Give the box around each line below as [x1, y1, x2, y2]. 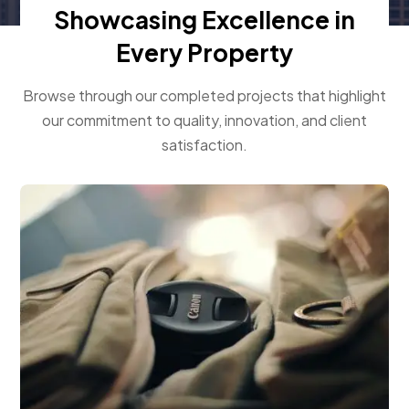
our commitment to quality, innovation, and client [42, 110, 367, 130]
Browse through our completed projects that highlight [23, 85, 386, 105]
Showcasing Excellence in [54, 4, 355, 35]
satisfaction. [162, 134, 247, 154]
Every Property [116, 37, 293, 68]
